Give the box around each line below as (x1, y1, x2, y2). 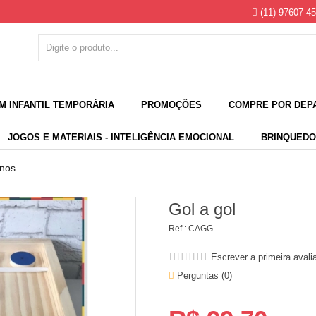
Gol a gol (169, 200, 236, 219)
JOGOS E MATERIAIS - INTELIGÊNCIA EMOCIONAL (7, 132, 234, 142)
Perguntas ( (174, 270, 224, 281)
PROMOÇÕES (141, 99, 202, 110)
